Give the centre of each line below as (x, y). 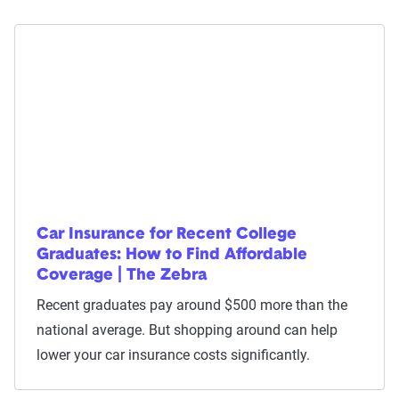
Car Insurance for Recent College (167, 235)
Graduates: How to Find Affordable (172, 255)
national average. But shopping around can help (187, 330)
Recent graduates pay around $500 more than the (192, 305)
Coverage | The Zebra (122, 276)
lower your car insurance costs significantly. (173, 355)
